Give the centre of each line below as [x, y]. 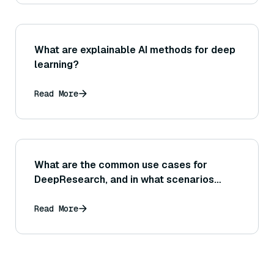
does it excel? [68, 194]
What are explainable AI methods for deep [135, 50]
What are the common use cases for [121, 165]
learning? [57, 65]
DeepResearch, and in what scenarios [124, 180]
